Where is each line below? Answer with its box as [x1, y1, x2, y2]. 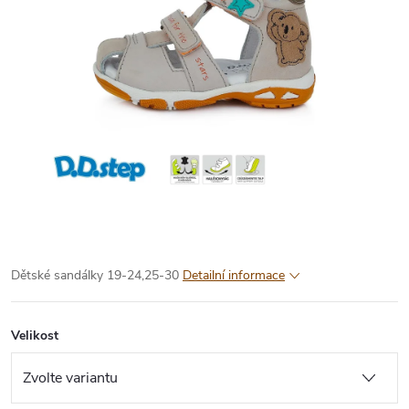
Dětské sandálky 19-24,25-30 [11, 266, 179, 284]
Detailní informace [183, 266, 285, 284]
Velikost [11, 326, 58, 344]
